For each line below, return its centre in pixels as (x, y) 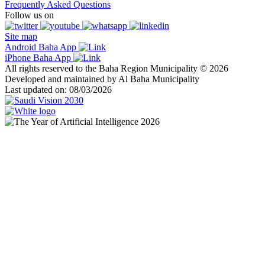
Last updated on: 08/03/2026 (58, 89)
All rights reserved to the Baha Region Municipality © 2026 (117, 68)
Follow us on (29, 15)
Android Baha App (42, 47)
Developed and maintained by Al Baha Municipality (102, 79)
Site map (21, 36)
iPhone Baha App (39, 57)
